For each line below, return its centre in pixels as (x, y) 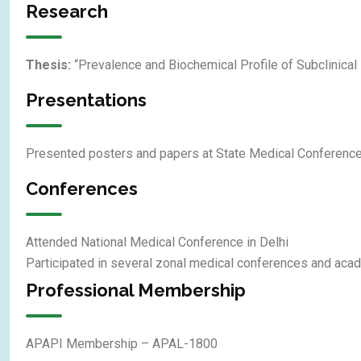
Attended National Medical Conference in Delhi (157, 242)
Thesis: (48, 64)
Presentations (86, 100)
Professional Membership (136, 290)
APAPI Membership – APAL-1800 (122, 343)
